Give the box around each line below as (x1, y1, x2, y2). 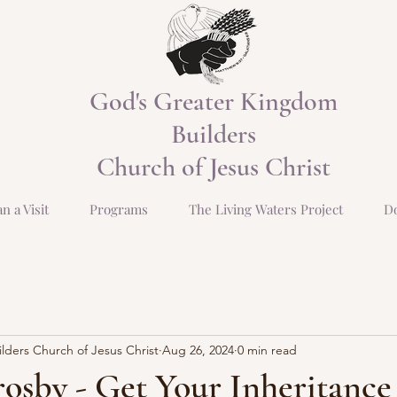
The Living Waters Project (189, 200, 343, 218)
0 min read (237, 341, 297, 358)
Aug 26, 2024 (162, 341, 234, 358)
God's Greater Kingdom (89, 85, 338, 118)
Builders (170, 118, 256, 151)
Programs (90, 200, 148, 218)
